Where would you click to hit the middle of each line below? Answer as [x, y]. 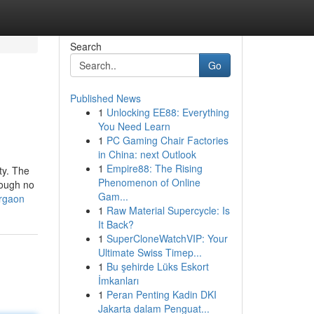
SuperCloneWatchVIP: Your [167, 238]
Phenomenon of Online [149, 182]
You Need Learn [134, 126]
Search [86, 46]
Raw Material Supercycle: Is [168, 210]
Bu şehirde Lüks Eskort [157, 266]
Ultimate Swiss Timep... [150, 252]
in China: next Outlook [147, 154]
